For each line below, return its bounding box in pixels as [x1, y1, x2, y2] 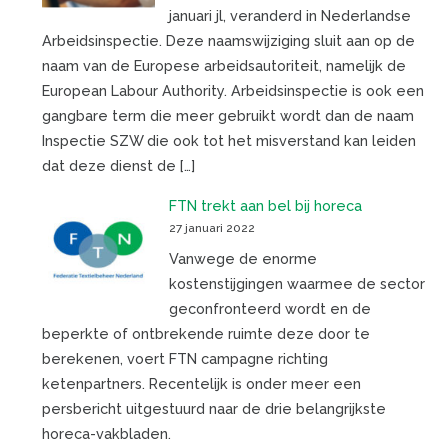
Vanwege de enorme [168, 249, 317, 267]
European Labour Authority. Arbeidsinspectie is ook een [41, 82, 424, 100]
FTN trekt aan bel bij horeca [168, 196, 362, 214]
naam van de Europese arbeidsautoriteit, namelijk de [41, 57, 406, 75]
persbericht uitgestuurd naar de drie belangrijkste [41, 399, 386, 417]
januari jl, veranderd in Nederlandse [168, 7, 411, 25]
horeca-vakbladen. [41, 424, 171, 442]
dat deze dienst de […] [41, 157, 195, 175]
